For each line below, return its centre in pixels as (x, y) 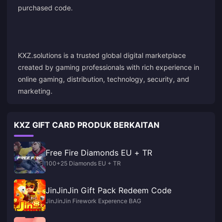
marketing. (35, 91)
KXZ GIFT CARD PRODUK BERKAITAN (87, 125)
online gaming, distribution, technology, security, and (104, 79)
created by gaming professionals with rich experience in (109, 67)
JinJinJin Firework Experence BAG (93, 201)
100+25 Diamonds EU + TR (83, 163)
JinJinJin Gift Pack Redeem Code (109, 190)
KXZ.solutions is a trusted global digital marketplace (102, 55)
